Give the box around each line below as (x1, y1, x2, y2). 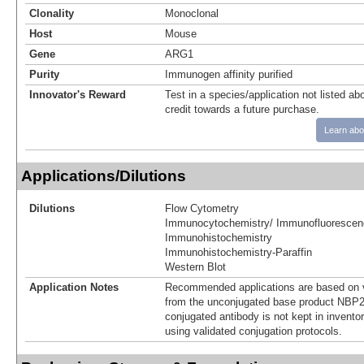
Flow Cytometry (165, 201, 239, 214)
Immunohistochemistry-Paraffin (165, 245, 312, 258)
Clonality (29, 6, 74, 19)
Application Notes (29, 280, 119, 293)
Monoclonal (165, 6, 219, 19)
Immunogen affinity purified (165, 67, 292, 80)
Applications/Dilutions (21, 167, 186, 184)
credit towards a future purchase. (165, 102, 319, 115)
